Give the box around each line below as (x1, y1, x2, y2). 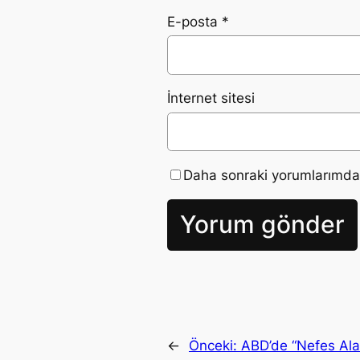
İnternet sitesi (167, 90, 255, 107)
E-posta (167, 14, 222, 31)
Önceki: (189, 337, 241, 354)
